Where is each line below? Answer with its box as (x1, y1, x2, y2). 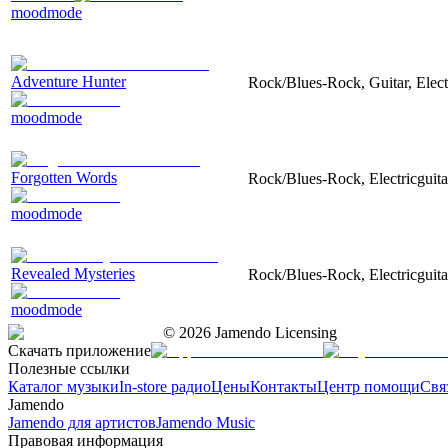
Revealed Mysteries (11, 264, 135, 282)
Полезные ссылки (8, 359, 130, 377)
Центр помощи (317, 377, 420, 395)
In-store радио (119, 377, 211, 395)
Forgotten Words (11, 168, 117, 186)
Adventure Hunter (11, 72, 126, 90)
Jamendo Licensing (211, 323, 337, 341)
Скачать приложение (8, 341, 151, 359)
